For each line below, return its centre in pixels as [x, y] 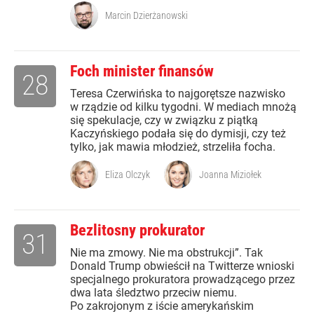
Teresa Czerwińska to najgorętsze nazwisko [178, 94]
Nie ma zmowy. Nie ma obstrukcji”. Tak [166, 253]
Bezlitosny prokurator [137, 231]
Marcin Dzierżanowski [146, 16]
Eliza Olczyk [128, 175]
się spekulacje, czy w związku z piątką [164, 121]
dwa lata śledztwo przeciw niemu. [153, 293]
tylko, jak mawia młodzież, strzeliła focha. [173, 147]
